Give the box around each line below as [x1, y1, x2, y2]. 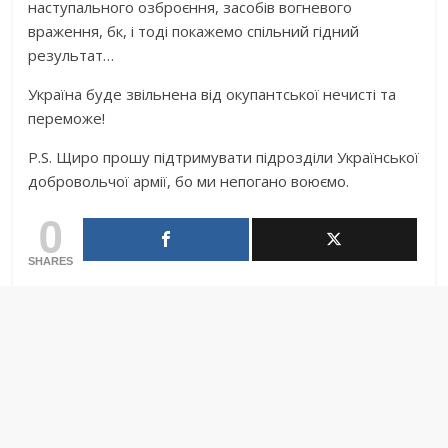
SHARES [28, 255, 74, 268]
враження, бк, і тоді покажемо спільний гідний [28, 21, 360, 42]
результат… [28, 45, 115, 66]
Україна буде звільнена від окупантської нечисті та [28, 84, 397, 105]
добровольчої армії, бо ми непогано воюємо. [28, 171, 350, 192]
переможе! [28, 108, 106, 129]
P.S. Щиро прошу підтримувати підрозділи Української [28, 147, 420, 168]
